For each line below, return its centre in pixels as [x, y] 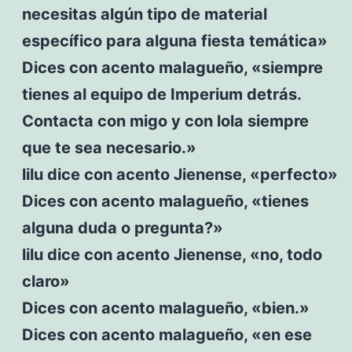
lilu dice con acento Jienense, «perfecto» [180, 174]
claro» [46, 281]
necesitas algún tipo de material [144, 14]
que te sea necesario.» [109, 147]
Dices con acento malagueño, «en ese [167, 334]
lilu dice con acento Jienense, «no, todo [172, 254]
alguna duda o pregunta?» [122, 227]
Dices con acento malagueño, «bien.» [165, 308]
